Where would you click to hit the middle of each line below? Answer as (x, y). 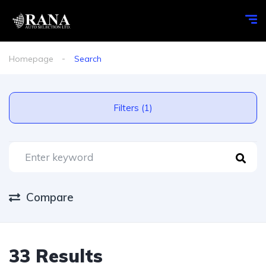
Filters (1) (147, 108)
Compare (50, 197)
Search (88, 59)
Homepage (31, 59)
